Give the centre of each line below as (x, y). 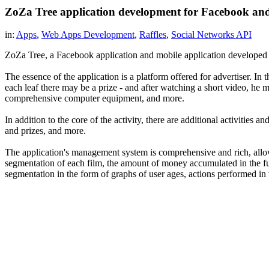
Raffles (153, 35)
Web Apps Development (88, 35)
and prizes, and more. (45, 131)
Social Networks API (211, 35)
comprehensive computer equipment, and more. (95, 98)
